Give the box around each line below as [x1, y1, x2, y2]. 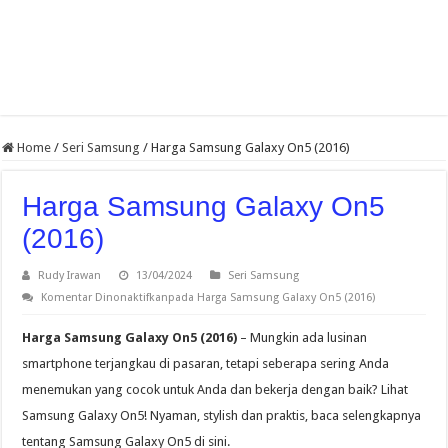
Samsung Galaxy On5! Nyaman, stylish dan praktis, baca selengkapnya [22, 408, 422, 424]
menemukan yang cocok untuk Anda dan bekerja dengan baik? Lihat [22, 382, 409, 398]
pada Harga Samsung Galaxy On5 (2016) [168, 291, 376, 305]
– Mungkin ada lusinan [237, 330, 368, 346]
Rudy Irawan [38, 269, 102, 283]
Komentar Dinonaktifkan [41, 291, 169, 305]
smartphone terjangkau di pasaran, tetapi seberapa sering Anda [22, 356, 390, 372]
